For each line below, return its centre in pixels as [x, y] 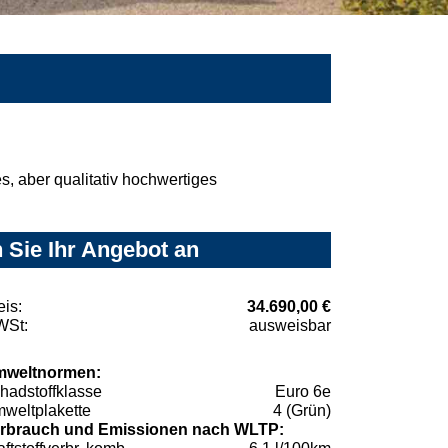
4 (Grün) [302, 411]
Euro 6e [303, 392]
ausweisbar [290, 326]
